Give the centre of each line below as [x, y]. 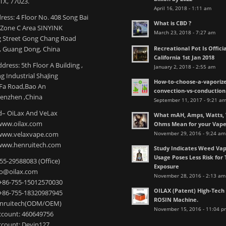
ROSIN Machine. [176, 200]
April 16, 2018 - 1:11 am [183, 8]
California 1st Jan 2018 [184, 58]
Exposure [167, 166]
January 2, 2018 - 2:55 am [185, 67]
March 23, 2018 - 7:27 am [185, 33]
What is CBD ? [173, 23]
